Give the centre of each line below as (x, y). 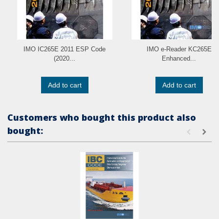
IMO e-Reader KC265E (179, 49)
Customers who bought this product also (102, 118)
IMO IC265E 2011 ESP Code (65, 49)
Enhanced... (179, 59)
